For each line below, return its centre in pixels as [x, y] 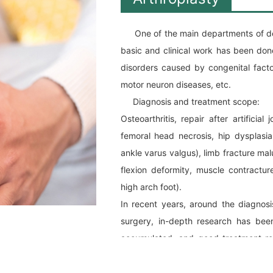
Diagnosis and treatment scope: [190, 101]
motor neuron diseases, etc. [175, 84]
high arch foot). [151, 186]
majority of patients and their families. [195, 255]
